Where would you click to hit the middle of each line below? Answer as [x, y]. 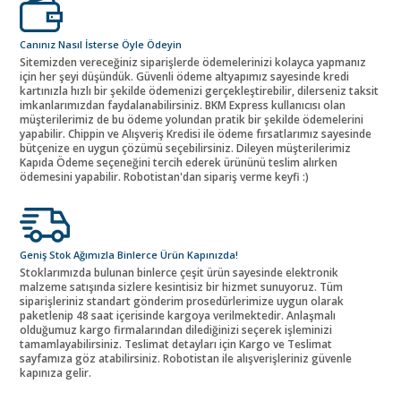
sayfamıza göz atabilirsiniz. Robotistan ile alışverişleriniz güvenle [186, 358]
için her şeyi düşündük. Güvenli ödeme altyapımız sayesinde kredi [184, 76]
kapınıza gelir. [55, 372]
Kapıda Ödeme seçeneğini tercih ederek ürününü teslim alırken [179, 162]
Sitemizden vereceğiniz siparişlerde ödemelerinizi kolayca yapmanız [193, 62]
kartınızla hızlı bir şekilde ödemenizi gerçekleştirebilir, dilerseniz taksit [199, 90]
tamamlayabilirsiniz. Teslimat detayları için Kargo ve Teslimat [176, 344]
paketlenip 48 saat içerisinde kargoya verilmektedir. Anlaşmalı [178, 315]
